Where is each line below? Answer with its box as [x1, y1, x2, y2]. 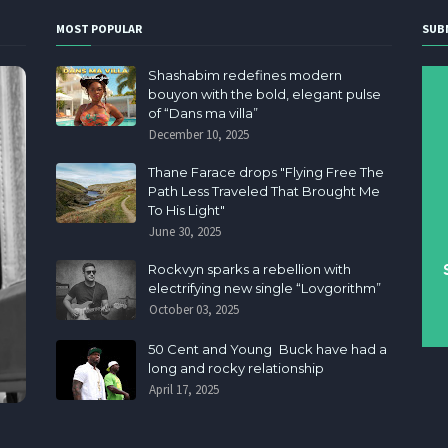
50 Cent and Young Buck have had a [147, 340, 387, 357]
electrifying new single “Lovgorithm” [147, 279, 381, 296]
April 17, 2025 [148, 380, 219, 398]
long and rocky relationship [147, 359, 324, 376]
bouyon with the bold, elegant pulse [147, 85, 381, 102]
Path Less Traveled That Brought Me [147, 182, 380, 199]
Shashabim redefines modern [147, 66, 342, 83]
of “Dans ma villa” [147, 104, 258, 121]
